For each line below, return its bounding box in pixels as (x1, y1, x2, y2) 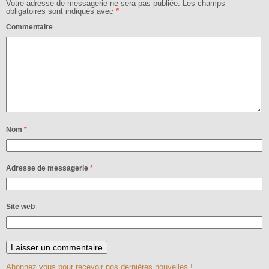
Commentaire (6, 23, 53, 31)
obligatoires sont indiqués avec (6, 7, 116, 16)
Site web (6, 202, 35, 211)
